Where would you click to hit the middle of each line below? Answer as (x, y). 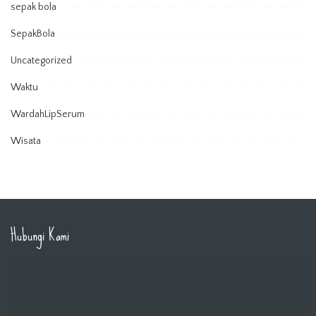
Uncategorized (41, 60)
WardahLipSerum (48, 114)
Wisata (26, 141)
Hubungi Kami (40, 235)
